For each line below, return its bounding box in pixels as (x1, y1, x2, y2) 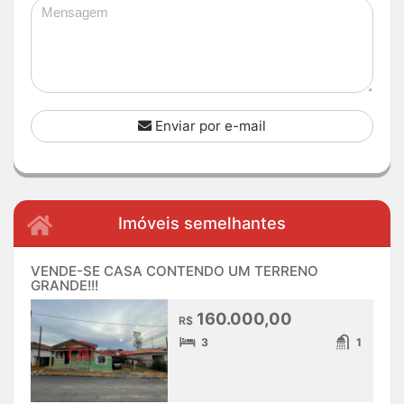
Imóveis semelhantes (118, 213, 286, 234)
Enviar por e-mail (151, 117, 266, 135)
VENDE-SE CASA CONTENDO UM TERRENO (31, 262, 318, 280)
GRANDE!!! (31, 276, 98, 294)
